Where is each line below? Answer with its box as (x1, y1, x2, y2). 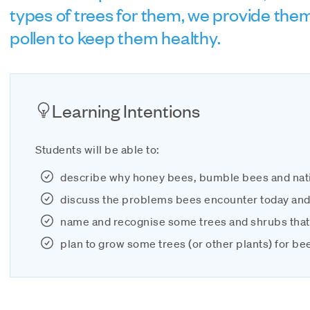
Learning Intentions (52, 98, 200, 121)
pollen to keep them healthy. (10, 25, 221, 48)
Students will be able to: (35, 142, 160, 156)
